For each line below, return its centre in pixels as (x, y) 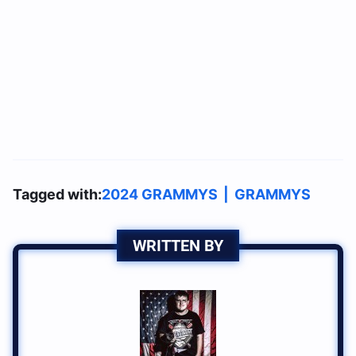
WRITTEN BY (178, 245)
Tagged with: (57, 194)
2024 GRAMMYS (160, 194)
